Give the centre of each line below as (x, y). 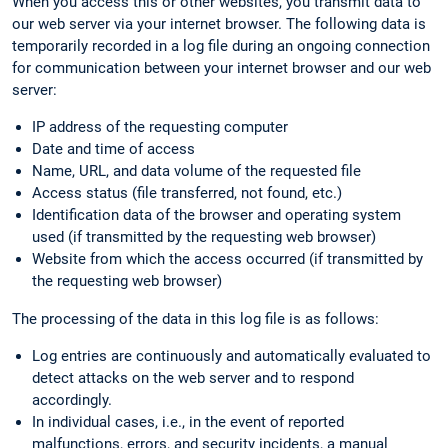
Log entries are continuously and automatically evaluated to (231, 356)
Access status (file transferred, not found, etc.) (187, 192)
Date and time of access (113, 148)
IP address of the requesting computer (160, 126)
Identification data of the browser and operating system (216, 214)
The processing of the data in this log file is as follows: (195, 318)
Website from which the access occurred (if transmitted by (227, 258)
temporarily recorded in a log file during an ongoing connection (221, 45)
